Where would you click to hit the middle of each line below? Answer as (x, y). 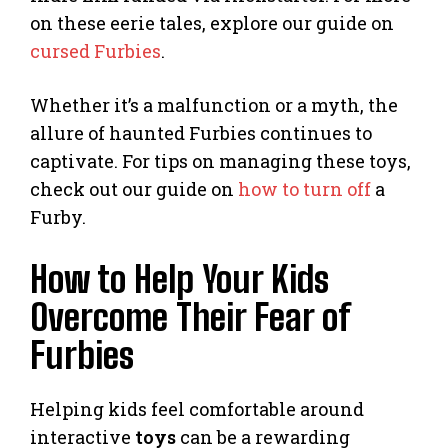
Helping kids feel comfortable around (197, 409)
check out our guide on (134, 189)
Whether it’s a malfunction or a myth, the (214, 105)
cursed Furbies (95, 51)
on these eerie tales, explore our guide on (212, 23)
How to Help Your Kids (179, 280)
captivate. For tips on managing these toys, (220, 161)
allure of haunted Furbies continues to (201, 133)
